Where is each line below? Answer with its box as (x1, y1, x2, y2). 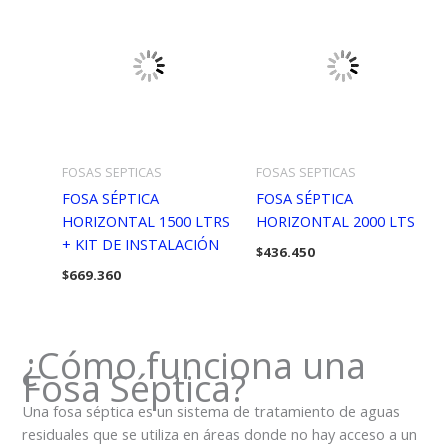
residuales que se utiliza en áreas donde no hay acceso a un (22, 424, 418, 445)
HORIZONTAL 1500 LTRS (61, 210, 230, 231)
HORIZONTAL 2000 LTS (255, 210, 415, 231)
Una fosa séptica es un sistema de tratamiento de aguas (22, 401, 401, 422)
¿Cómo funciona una (22, 341, 367, 391)
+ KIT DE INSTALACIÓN (61, 233, 219, 254)
